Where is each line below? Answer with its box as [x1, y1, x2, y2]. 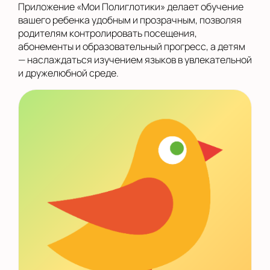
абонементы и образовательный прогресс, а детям [18, 40, 245, 53]
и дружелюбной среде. [18, 66, 119, 80]
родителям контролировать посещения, [18, 27, 197, 40]
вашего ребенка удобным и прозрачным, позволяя [18, 13, 242, 27]
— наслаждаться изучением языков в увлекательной [18, 53, 252, 66]
